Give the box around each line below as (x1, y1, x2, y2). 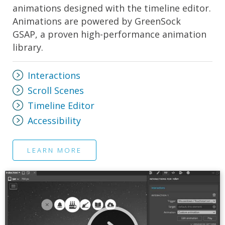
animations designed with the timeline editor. (13, 2, 211, 14)
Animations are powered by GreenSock (13, 15, 181, 27)
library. (13, 41, 43, 53)
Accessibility (28, 114, 81, 127)
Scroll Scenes (28, 84, 84, 96)
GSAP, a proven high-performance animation (13, 28, 206, 40)
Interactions (28, 69, 80, 81)
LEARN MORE (27, 145, 82, 155)
